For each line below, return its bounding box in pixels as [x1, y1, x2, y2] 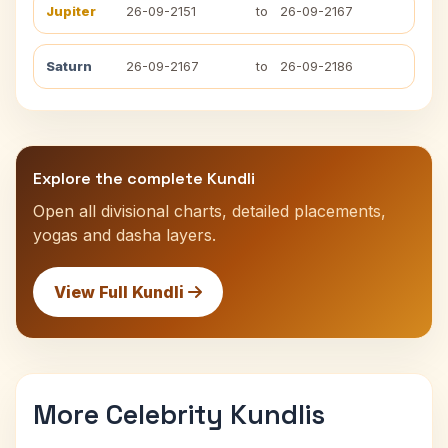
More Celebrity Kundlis [33, 397, 325, 432]
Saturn [46, 58, 92, 74]
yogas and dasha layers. [33, 225, 216, 245]
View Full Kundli [54, 282, 188, 302]
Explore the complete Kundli [33, 168, 255, 189]
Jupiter [46, 3, 96, 19]
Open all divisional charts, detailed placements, [33, 201, 386, 221]
